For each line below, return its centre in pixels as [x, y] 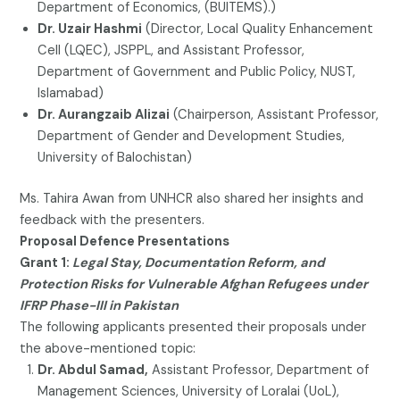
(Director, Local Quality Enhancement [258, 29]
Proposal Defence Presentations [125, 241]
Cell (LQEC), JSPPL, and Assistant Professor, [171, 50]
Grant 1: [46, 262]
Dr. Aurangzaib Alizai [104, 114]
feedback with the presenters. [112, 220]
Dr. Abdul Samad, [93, 370]
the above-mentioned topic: [108, 348]
